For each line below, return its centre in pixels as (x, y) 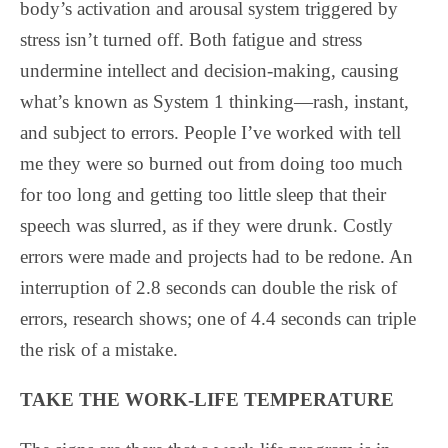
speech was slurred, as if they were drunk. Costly (206, 225)
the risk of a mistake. (99, 349)
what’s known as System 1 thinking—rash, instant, (214, 101)
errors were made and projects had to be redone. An (216, 256)
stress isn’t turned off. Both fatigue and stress (191, 39)
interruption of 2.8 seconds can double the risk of (208, 287)
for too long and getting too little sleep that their (203, 194)
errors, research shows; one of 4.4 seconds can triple (218, 318)
